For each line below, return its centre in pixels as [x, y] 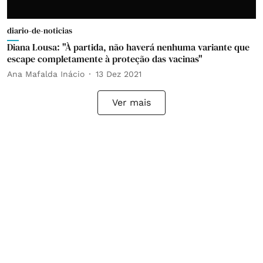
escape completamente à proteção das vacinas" [105, 59]
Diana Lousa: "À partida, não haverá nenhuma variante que [128, 47]
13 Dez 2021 [119, 74]
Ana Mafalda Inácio [46, 74]
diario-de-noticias [40, 31]
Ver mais [131, 102]
